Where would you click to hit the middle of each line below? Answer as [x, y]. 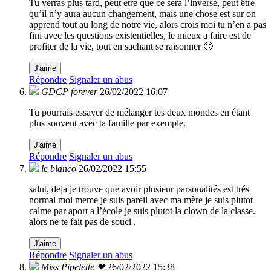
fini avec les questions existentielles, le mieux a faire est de [140, 36]
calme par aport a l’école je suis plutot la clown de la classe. [142, 211]
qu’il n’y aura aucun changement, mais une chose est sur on [142, 14]
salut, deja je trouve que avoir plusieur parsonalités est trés [139, 189]
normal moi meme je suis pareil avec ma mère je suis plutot [141, 200]
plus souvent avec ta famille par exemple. [107, 123]
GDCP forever [69, 92]
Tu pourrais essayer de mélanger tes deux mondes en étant [139, 113]
